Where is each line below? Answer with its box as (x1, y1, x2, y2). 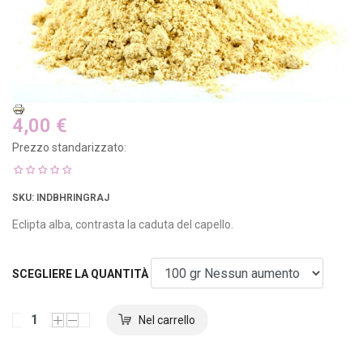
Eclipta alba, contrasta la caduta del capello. (12, 217, 233, 231)
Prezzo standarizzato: (12, 140, 126, 154)
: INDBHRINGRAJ (32, 191, 109, 203)
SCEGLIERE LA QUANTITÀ (12, 267, 148, 280)
